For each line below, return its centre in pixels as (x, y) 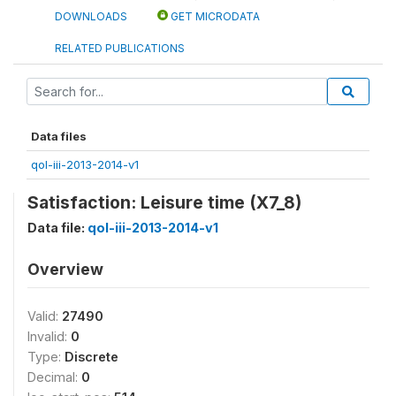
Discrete (91, 357)
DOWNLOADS (91, 16)
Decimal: (54, 377)
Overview (65, 269)
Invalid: (49, 336)
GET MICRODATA (214, 16)
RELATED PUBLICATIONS (120, 48)
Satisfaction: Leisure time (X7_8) (164, 202)
